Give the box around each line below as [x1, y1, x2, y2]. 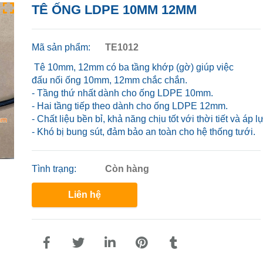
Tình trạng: [32, 163, 79, 174]
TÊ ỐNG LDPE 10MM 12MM [32, 2, 197, 17]
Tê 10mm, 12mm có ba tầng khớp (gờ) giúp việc [32, 62, 234, 72]
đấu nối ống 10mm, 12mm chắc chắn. [32, 75, 187, 85]
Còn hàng [104, 163, 149, 174]
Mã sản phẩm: [32, 42, 93, 52]
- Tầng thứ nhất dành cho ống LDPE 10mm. [32, 87, 213, 98]
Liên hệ [68, 189, 101, 200]
